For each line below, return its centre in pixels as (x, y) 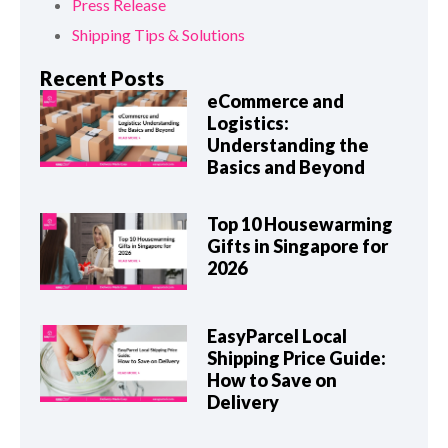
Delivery (243, 402)
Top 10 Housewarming (300, 224)
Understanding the (288, 145)
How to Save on (272, 380)
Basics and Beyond (286, 167)
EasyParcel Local (277, 336)
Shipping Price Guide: (297, 358)
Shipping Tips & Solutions (158, 35)
